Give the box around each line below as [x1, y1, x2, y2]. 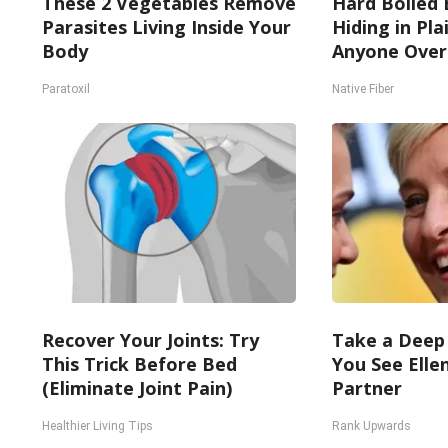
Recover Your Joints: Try [42, 328, 259, 352]
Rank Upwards [331, 419, 411, 433]
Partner [331, 376, 402, 400]
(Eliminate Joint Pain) [42, 376, 232, 400]
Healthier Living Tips [42, 419, 153, 433]
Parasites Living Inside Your [42, 15, 291, 39]
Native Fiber [331, 82, 394, 96]
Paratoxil [42, 82, 90, 96]
